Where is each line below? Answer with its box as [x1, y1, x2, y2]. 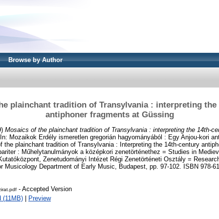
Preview [28, 195, 51, 202]
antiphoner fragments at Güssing [45, 109, 174, 119]
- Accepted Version [17, 185, 72, 193]
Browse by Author [8, 56, 63, 64]
